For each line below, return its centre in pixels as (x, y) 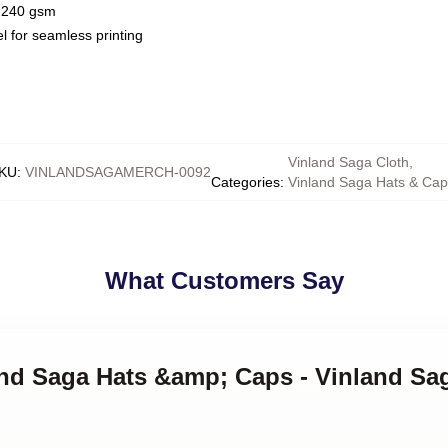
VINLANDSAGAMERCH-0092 (118, 172)
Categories (245, 182)
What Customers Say (224, 280)
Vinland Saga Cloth (348, 162)
